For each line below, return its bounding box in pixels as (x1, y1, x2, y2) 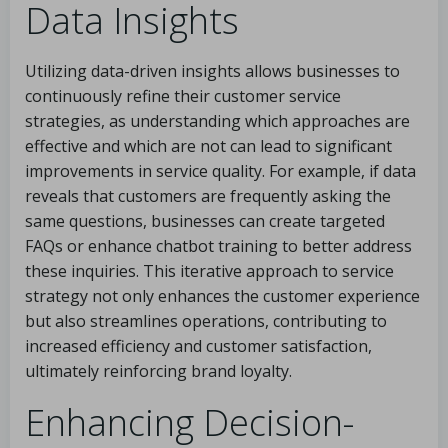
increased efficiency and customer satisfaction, (25, 335, 372, 357)
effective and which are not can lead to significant (25, 135, 392, 157)
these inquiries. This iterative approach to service (25, 260, 394, 282)
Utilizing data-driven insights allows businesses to (25, 60, 400, 82)
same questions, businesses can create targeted (25, 210, 385, 232)
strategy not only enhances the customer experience (25, 285, 420, 307)
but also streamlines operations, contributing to (25, 310, 387, 332)
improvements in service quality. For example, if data (25, 160, 416, 182)
